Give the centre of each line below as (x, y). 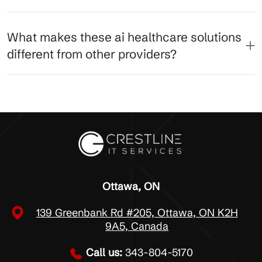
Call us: (104, 253)
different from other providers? (92, 54)
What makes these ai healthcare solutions (124, 37)
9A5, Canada (137, 226)
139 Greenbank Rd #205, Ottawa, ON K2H (137, 213)
